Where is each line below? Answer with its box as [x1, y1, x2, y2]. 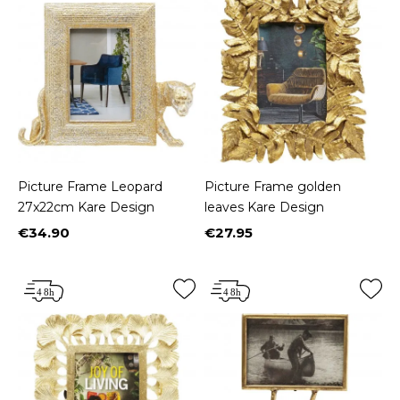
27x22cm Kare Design [18, 198, 154, 215]
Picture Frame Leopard [18, 178, 162, 195]
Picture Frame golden [204, 178, 341, 195]
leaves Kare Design [204, 198, 324, 215]
